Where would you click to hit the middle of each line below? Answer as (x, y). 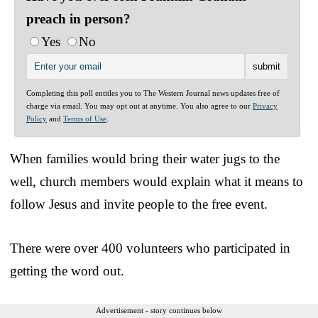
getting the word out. (67, 270)
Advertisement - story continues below (159, 310)
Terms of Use (85, 118)
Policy (37, 118)
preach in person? (78, 18)
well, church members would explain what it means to (157, 181)
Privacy (265, 105)
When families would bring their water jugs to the (145, 158)
